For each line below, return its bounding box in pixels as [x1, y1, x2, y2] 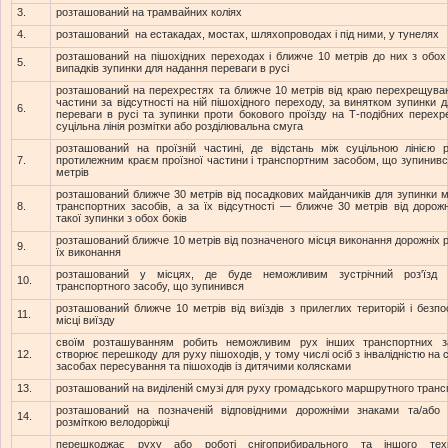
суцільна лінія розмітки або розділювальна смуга [56, 120, 303, 133]
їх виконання [56, 246, 121, 259]
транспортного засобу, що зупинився [56, 280, 244, 293]
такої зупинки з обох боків [56, 212, 187, 225]
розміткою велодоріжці [56, 416, 169, 429]
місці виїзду [56, 314, 115, 327]
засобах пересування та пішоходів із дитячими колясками [56, 360, 351, 373]
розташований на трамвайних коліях [56, 6, 242, 19]
